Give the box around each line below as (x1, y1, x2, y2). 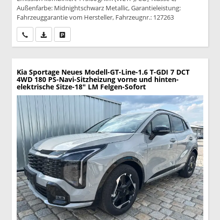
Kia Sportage (17, 67, 59, 77)
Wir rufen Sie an (28, 29, 72, 38)
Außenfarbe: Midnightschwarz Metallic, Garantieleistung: (17, 3, 181, 12)
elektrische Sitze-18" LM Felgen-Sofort (17, 82, 146, 91)
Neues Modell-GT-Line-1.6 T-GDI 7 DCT (61, 67, 190, 77)
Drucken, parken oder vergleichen (65, 29, 158, 38)
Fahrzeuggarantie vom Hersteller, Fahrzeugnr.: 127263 (17, 12, 174, 22)
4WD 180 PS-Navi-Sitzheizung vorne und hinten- (17, 74, 179, 84)
